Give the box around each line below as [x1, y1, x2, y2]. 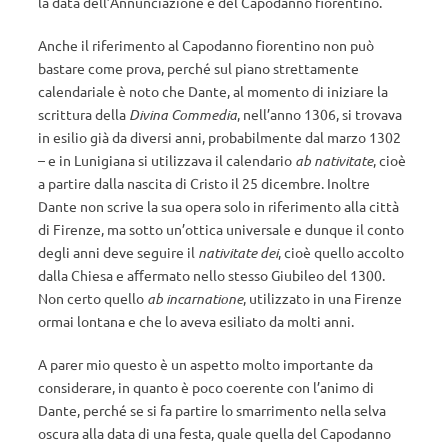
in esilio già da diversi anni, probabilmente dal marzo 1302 [38, 128, 401, 146]
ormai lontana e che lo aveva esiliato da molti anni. [38, 312, 354, 330]
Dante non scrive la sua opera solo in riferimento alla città [38, 197, 399, 215]
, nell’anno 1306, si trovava [237, 105, 402, 123]
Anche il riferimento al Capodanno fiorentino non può [38, 36, 374, 54]
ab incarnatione [147, 289, 243, 308]
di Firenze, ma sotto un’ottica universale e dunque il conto [38, 220, 404, 238]
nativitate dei [198, 243, 278, 262]
